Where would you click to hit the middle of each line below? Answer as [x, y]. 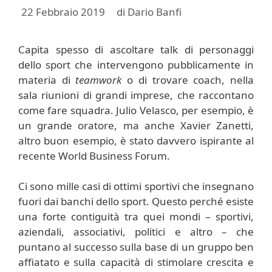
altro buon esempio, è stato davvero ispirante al [136, 140]
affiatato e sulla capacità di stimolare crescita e [136, 262]
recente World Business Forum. [94, 155]
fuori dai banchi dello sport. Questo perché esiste [136, 201]
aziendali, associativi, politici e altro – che [136, 232]
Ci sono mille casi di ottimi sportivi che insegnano [136, 186]
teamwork [101, 80]
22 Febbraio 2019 [63, 12]
